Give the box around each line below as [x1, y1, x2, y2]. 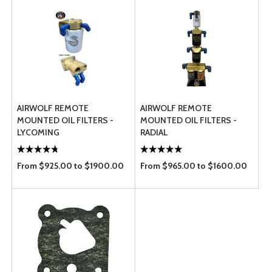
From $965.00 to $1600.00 [140, 160, 247, 171]
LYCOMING [17, 127, 59, 138]
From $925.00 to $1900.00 [17, 160, 124, 171]
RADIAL [140, 127, 168, 138]
